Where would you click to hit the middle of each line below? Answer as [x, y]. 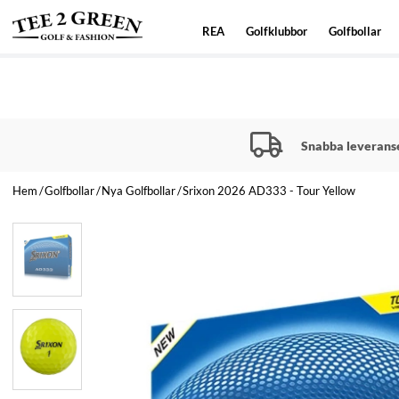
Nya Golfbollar [138, 190]
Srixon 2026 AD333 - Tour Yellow [269, 190]
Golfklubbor [277, 31]
